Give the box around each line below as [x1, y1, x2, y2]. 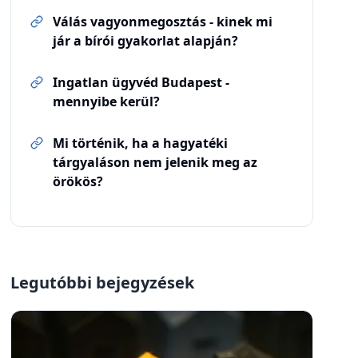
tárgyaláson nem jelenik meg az [53, 153, 258, 171]
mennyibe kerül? [53, 93, 161, 110]
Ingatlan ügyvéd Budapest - [53, 74, 230, 91]
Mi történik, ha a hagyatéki [53, 134, 229, 152]
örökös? [53, 173, 104, 190]
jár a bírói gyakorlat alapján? [53, 32, 239, 50]
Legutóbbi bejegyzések [10, 272, 195, 293]
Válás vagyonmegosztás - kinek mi [53, 13, 273, 30]
